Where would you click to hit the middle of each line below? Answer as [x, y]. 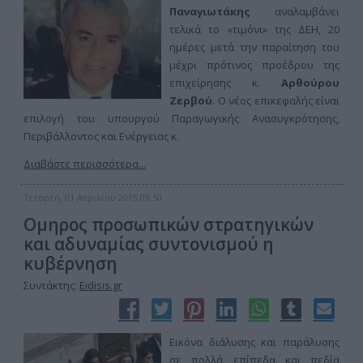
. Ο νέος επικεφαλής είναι [276, 100]
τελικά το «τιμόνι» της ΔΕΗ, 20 [254, 29]
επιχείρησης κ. [225, 83]
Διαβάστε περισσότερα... [85, 164]
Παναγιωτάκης [222, 11]
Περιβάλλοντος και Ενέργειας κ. [101, 136]
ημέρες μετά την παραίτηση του [254, 47]
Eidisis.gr [101, 285]
